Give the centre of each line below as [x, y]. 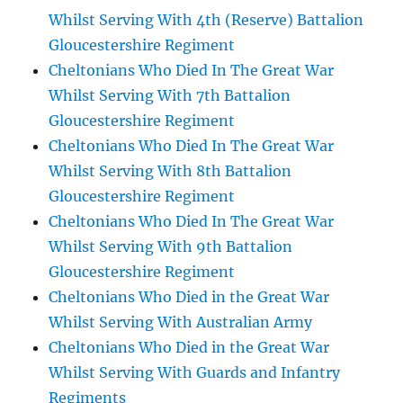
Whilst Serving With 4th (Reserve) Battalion [206, 20]
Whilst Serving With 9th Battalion [171, 246]
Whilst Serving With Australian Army [181, 322]
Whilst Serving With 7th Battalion [170, 95]
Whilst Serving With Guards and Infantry [195, 372]
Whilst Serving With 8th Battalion [170, 171]
